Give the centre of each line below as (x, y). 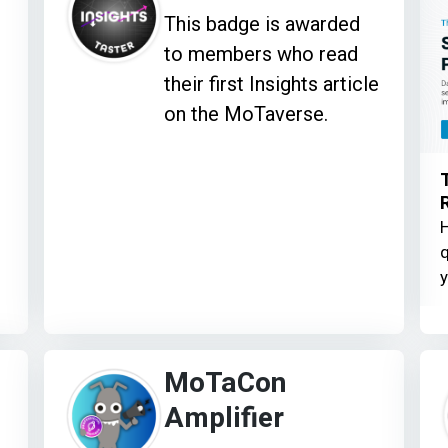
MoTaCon (225, 383)
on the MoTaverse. (246, 114)
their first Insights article (272, 84)
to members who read (261, 54)
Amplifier (224, 418)
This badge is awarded (262, 24)
